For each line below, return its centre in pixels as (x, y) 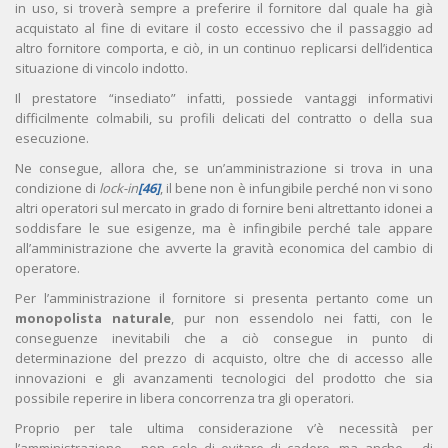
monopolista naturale (93, 318)
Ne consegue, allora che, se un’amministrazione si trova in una (224, 168)
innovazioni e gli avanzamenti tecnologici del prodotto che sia (224, 378)
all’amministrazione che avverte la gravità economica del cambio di (224, 248)
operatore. (47, 268)
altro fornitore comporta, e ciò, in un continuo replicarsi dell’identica (224, 48)
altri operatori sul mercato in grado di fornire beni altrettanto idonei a (224, 208)
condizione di (57, 188)
